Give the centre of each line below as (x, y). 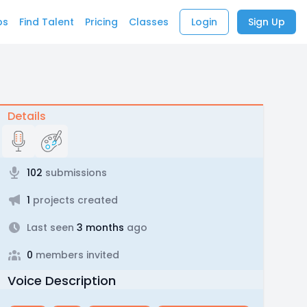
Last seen (50, 228)
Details (26, 116)
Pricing (101, 22)
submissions (74, 173)
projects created (74, 200)
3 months (99, 228)
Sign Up (267, 22)
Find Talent (47, 22)
